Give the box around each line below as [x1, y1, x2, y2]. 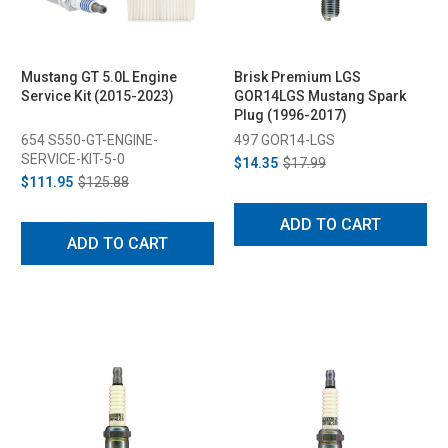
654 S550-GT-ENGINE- [21, 131, 158, 148]
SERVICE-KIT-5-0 [21, 150, 125, 167]
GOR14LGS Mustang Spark [234, 87, 406, 104]
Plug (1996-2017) [234, 106, 347, 123]
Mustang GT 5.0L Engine [21, 68, 177, 85]
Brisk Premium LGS [234, 68, 361, 85]
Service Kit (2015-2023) [21, 87, 174, 104]
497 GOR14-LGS [234, 131, 335, 148]
